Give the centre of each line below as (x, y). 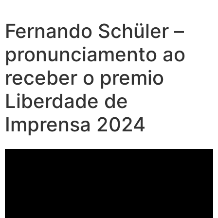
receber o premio (84, 78)
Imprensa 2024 (75, 124)
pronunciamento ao (95, 54)
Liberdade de (66, 101)
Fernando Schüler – (94, 31)
